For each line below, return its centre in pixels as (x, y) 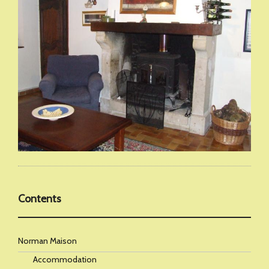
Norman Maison (47, 241)
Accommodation (65, 259)
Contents (40, 199)
